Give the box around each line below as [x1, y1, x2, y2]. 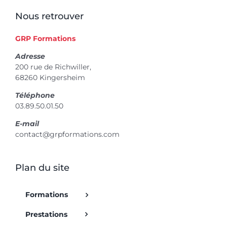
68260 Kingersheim [15, 72, 85, 82]
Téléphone [15, 90, 55, 100]
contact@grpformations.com [15, 129, 120, 139]
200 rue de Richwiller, [15, 62, 91, 71]
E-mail [15, 119, 39, 128]
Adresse [15, 51, 45, 61]
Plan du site [15, 162, 69, 173]
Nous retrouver [15, 10, 84, 22]
